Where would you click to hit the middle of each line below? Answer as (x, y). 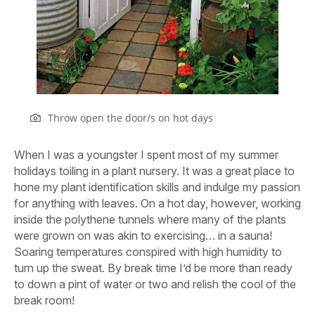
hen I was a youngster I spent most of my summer (152, 155)
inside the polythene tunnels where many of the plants (150, 219)
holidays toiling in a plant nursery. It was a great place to (154, 171)
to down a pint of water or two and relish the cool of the (155, 284)
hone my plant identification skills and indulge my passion (157, 187)
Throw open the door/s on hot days (131, 118)
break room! (44, 300)
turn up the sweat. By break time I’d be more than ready (153, 268)
